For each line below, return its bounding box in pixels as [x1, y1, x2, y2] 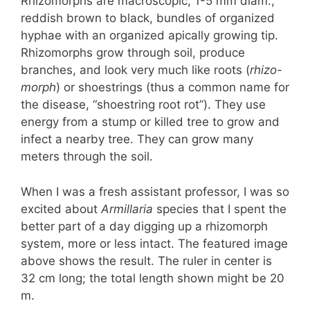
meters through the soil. [21, 149, 153, 164]
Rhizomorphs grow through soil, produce [21, 46, 245, 60]
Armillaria [101, 201, 153, 216]
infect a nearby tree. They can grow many [21, 132, 253, 147]
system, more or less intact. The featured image [21, 236, 288, 250]
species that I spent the [153, 201, 286, 216]
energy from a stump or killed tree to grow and [21, 115, 280, 129]
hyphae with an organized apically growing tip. [21, 28, 278, 43]
